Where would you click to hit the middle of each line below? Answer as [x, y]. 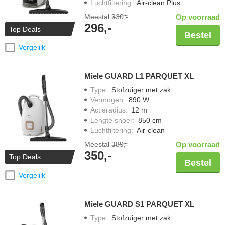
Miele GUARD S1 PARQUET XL [139, 204]
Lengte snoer [111, 120]
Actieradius [108, 110]
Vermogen [107, 100]
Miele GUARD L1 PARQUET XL [139, 76]
